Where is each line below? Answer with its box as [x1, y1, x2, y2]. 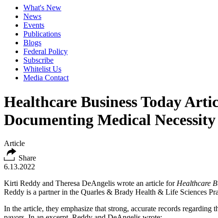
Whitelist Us [23, 65, 61, 73]
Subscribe [23, 56, 54, 65]
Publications [23, 30, 61, 38]
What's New [23, 3, 61, 12]
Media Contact [23, 73, 69, 82]
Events [23, 21, 44, 30]
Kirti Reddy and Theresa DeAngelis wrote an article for [4, 179, 177, 188]
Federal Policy [23, 47, 68, 56]
